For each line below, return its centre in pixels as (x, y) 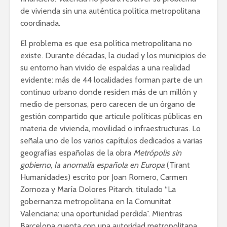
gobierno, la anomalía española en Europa (93, 165)
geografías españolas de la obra (77, 153)
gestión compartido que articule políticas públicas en (111, 116)
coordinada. (40, 23)
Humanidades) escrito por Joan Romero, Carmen (104, 177)
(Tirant (178, 165)
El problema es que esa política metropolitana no (106, 43)
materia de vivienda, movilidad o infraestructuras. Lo (110, 128)
